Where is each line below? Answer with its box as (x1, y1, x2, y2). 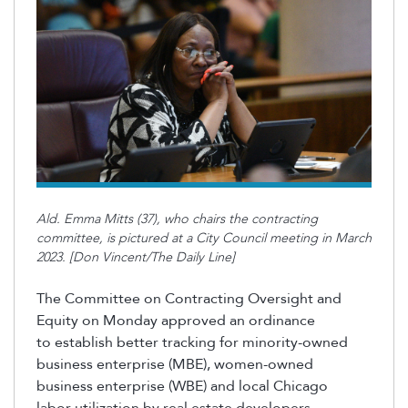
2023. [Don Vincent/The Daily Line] (36, 249, 235, 267)
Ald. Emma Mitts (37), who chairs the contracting (36, 210, 318, 229)
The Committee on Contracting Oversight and (36, 288, 342, 309)
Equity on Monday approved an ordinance (36, 310, 315, 331)
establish (55, 331, 113, 352)
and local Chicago (210, 375, 328, 396)
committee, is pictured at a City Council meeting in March (36, 229, 372, 248)
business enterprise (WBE (36, 375, 203, 396)
